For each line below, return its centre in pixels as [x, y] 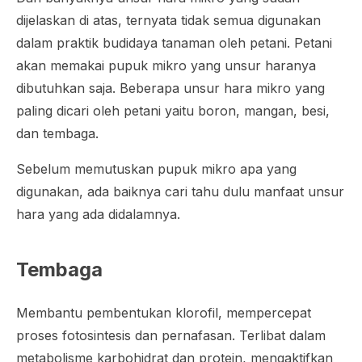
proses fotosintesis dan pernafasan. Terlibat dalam [171, 335]
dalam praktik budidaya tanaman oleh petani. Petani [174, 43]
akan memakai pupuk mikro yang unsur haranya [166, 65]
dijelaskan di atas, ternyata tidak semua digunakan [168, 20]
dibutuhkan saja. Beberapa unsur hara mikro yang [170, 88]
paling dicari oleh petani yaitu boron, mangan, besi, [173, 111]
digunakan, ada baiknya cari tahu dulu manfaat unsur [180, 192]
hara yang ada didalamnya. [98, 214]
